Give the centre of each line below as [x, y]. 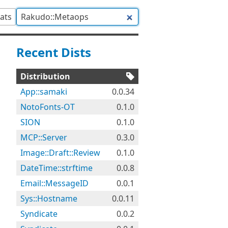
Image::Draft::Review [60, 153]
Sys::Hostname [49, 198]
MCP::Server [44, 137]
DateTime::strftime [56, 168]
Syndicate [39, 214]
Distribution [45, 76]
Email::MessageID [54, 183]
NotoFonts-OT [48, 107]
